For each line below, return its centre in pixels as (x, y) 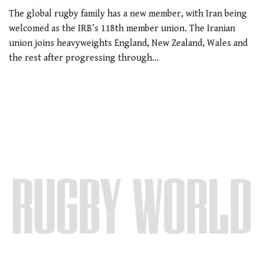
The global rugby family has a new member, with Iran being (128, 14)
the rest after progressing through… (84, 58)
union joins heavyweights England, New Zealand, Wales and (128, 43)
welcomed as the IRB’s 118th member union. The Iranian (122, 28)
